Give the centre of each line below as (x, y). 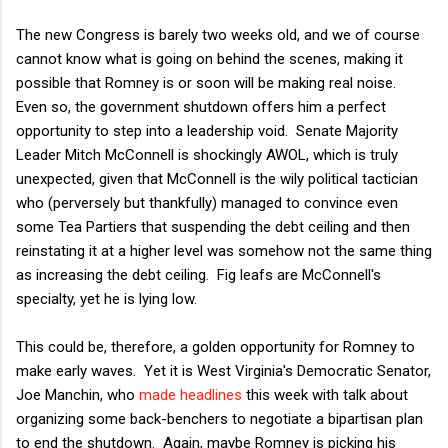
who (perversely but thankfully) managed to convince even (207, 202)
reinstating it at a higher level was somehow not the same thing (224, 250)
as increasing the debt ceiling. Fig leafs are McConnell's (198, 274)
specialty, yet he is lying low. (106, 298)
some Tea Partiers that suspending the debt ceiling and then (213, 226)
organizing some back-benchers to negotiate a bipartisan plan (219, 418)
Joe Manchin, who (77, 394)
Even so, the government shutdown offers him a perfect (201, 106)
